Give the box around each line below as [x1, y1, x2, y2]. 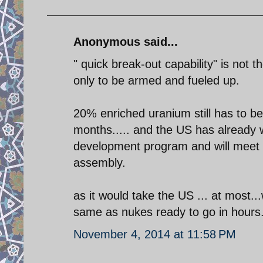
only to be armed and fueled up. [73, 73, 240, 87]
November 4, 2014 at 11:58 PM [73, 227, 236, 241]
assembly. [73, 156, 126, 169]
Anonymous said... [73, 35, 178, 48]
